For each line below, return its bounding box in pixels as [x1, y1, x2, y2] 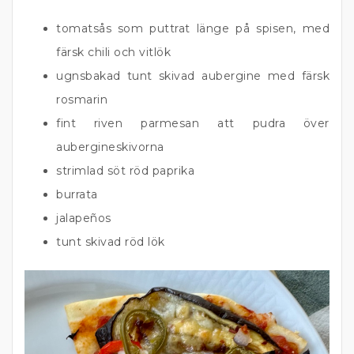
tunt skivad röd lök [56, 235, 165, 249]
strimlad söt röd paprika [56, 164, 194, 178]
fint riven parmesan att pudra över [56, 116, 330, 130]
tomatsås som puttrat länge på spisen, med [56, 21, 330, 36]
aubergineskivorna [56, 140, 164, 154]
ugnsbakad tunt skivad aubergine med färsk [56, 69, 330, 83]
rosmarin [56, 92, 107, 107]
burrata [56, 187, 98, 201]
